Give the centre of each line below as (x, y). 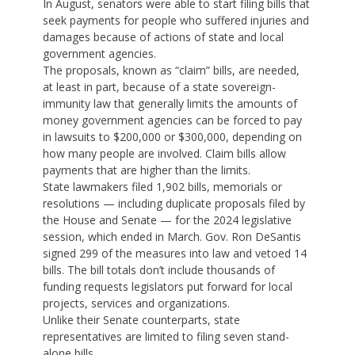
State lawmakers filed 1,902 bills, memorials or (162, 187)
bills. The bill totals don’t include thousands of (159, 270)
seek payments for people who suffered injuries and (176, 21)
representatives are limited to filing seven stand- (166, 337)
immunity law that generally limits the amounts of (170, 104)
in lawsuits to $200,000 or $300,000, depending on (172, 137)
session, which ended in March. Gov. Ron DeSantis (172, 237)
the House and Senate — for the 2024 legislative (167, 220)
